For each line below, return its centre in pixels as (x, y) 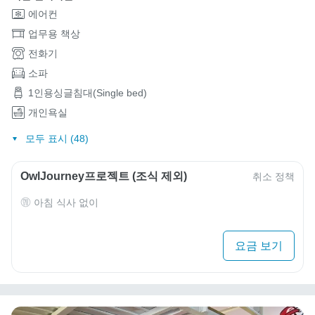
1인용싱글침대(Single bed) (88, 93)
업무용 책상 (54, 34)
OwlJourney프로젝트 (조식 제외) (104, 176)
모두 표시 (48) (57, 138)
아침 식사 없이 (66, 202)
